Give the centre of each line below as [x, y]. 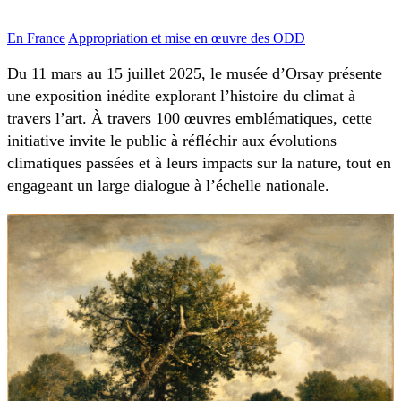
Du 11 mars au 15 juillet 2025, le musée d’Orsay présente [195, 74]
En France [36, 38]
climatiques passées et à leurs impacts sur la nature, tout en [199, 163]
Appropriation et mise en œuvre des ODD [187, 38]
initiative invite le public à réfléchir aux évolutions [172, 141]
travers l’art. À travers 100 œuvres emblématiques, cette [190, 119]
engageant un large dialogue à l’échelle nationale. [168, 186]
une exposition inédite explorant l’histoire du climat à [181, 96]
